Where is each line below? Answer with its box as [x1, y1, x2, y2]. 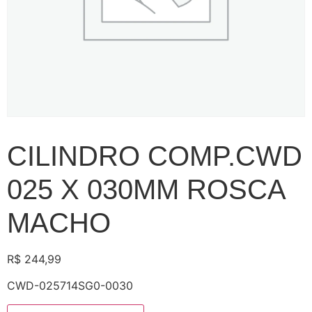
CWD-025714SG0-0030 [7, 279, 133, 293]
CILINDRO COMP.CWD [7, 141, 302, 171]
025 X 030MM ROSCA [7, 174, 285, 205]
